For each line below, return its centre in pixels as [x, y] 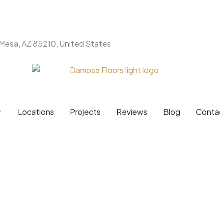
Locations [36, 111]
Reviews [132, 111]
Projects [85, 111]
